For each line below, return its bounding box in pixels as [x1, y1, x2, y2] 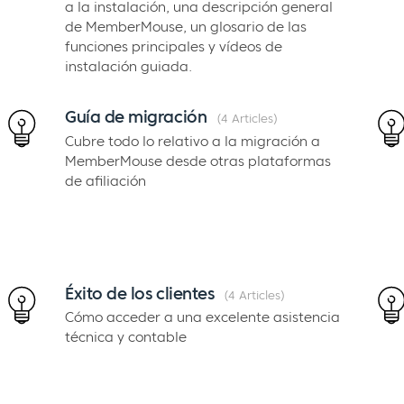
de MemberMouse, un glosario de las [64, 17, 307, 35]
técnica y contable [64, 328, 187, 346]
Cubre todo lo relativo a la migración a [64, 132, 320, 150]
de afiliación [64, 171, 146, 189]
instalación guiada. [64, 57, 192, 75]
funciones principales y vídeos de [64, 37, 282, 55]
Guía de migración [64, 106, 207, 127]
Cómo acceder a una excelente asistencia [64, 308, 340, 326]
